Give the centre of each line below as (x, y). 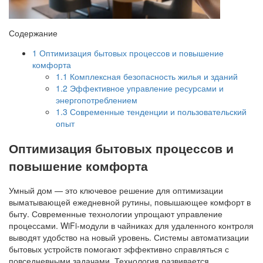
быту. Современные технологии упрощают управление (116, 214)
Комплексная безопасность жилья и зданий (153, 76)
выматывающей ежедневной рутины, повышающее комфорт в (130, 202)
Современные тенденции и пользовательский (157, 111)
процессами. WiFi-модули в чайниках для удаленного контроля (131, 226)
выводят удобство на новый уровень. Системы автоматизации (129, 237)
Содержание (33, 33)
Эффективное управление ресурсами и (146, 88)
